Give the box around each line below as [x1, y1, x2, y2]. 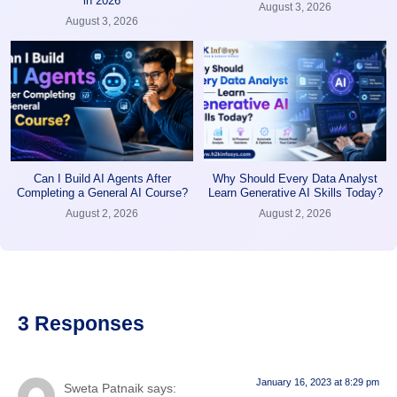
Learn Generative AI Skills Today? [207, 185, 383, 199]
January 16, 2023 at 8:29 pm [256, 376, 379, 387]
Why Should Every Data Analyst [213, 171, 378, 185]
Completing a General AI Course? [16, 185, 188, 199]
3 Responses [18, 311, 144, 335]
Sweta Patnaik [64, 380, 144, 395]
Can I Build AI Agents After [33, 171, 171, 185]
